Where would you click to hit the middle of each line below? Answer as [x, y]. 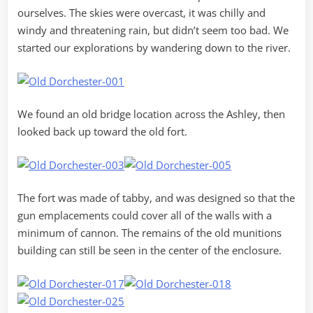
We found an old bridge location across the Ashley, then [151, 114]
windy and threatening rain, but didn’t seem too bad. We [153, 30]
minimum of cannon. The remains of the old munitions [150, 233]
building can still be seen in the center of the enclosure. [150, 250]
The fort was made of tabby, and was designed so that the [156, 198]
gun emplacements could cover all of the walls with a [145, 216]
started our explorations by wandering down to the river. [154, 48]
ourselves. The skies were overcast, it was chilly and [141, 13]
